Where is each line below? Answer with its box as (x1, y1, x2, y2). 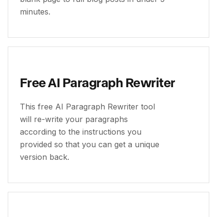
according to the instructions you (20, 127, 141, 137)
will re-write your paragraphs (20, 114, 128, 124)
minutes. (20, 7, 50, 16)
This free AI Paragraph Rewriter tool (20, 102, 155, 111)
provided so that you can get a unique (20, 139, 159, 149)
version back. (20, 152, 69, 162)
